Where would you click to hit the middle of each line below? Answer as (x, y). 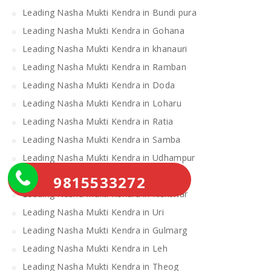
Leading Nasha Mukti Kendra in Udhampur (109, 157)
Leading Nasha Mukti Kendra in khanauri (105, 48)
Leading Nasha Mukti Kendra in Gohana (103, 30)
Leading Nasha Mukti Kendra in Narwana (106, 175)
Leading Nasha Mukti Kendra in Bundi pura (109, 12)
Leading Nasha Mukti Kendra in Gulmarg (106, 230)
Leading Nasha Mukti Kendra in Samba (102, 139)
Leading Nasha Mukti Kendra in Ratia (98, 121)
